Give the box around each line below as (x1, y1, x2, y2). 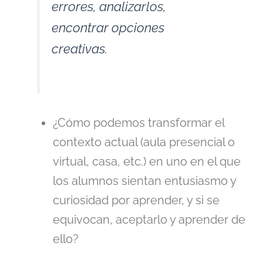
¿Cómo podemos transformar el (53, 115, 224, 130)
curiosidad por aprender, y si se (53, 193, 220, 207)
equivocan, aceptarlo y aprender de (53, 212, 245, 227)
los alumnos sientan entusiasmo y (53, 173, 236, 188)
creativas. (52, 41, 107, 57)
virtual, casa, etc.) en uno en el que (53, 154, 241, 168)
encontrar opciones (52, 20, 164, 36)
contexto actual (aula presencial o (53, 134, 235, 149)
